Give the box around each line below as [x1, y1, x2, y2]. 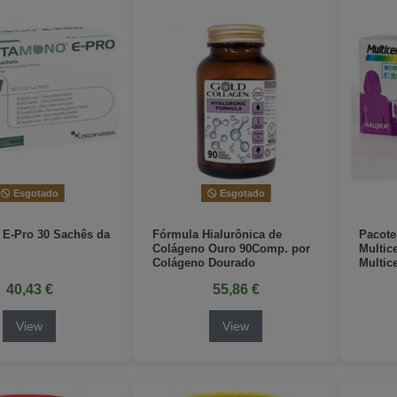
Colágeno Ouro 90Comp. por [152, 241, 310, 255]
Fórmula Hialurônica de [152, 227, 282, 241]
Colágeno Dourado [152, 255, 255, 269]
